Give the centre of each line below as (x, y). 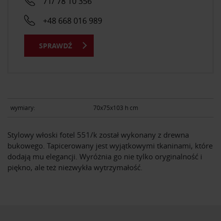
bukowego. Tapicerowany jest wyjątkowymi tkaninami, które (110, 145)
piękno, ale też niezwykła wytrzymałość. (75, 167)
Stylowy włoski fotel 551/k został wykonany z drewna (98, 134)
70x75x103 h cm (115, 108)
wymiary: (23, 108)
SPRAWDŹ (55, 45)
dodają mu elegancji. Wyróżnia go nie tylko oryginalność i (105, 156)
